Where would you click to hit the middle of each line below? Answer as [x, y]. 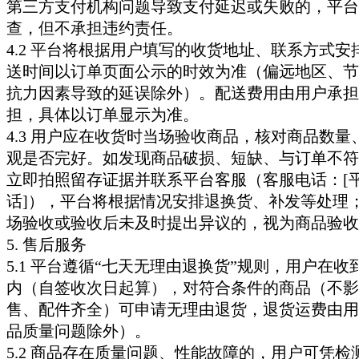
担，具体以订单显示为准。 [103, 115]
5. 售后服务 [46, 244]
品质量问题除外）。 [79, 331]
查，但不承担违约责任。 [95, 28]
